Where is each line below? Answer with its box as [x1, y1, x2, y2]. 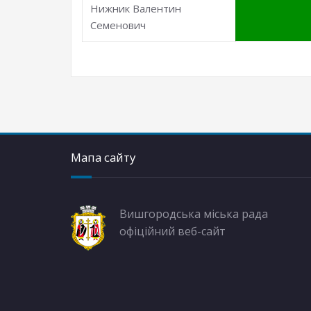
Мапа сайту [71, 149, 135, 165]
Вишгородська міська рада [119, 206, 268, 221]
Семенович [90, 18, 146, 32]
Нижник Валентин [90, 1, 182, 15]
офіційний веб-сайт [119, 224, 226, 239]
